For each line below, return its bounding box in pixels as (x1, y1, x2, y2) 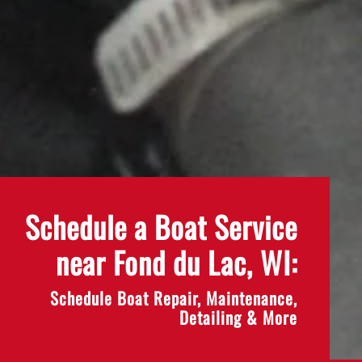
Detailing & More (179, 305, 297, 330)
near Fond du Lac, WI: (56, 240, 297, 284)
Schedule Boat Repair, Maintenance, (50, 285, 297, 310)
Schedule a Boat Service (25, 204, 297, 249)
